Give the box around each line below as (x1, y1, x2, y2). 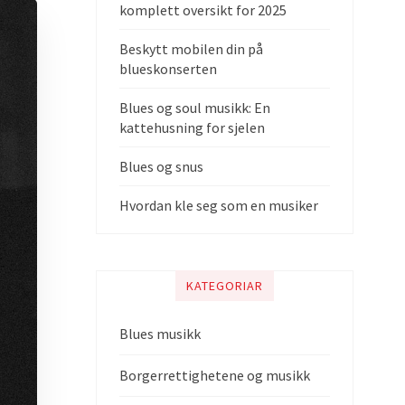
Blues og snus (119, 157, 203, 175)
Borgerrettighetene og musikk (119, 366, 310, 384)
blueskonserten (119, 60, 217, 78)
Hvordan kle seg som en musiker (119, 196, 318, 214)
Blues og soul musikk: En (119, 99, 270, 117)
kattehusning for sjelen (119, 118, 265, 137)
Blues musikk (119, 325, 201, 343)
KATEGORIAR (186, 278, 263, 294)
